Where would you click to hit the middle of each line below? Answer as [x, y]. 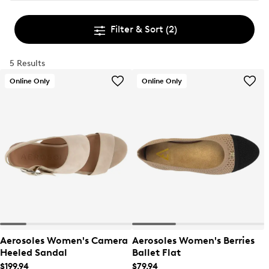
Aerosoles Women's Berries [193, 240]
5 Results [27, 63]
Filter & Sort [138, 29]
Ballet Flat [156, 252]
